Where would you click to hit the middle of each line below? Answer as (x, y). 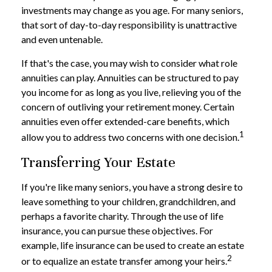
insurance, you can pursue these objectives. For (117, 231)
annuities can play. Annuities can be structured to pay (130, 77)
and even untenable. (62, 39)
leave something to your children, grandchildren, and (128, 202)
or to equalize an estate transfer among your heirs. (124, 261)
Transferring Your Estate (98, 162)
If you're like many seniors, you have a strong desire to (132, 187)
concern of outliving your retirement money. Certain (128, 107)
